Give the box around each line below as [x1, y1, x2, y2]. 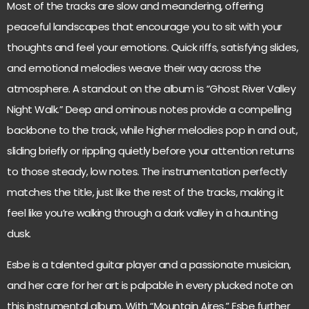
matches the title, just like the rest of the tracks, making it [7, 185, 283, 200]
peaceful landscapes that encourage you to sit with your [7, 19, 282, 34]
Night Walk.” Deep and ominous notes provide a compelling [7, 102, 291, 117]
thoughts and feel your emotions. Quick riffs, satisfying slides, [7, 40, 298, 55]
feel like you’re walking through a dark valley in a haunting [7, 206, 277, 221]
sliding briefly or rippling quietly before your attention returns [7, 143, 295, 159]
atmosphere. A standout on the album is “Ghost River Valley [7, 81, 295, 97]
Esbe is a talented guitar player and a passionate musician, [7, 257, 291, 272]
